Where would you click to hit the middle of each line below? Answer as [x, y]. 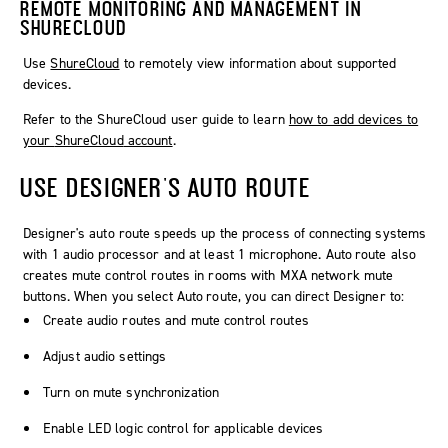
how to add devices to [353, 119]
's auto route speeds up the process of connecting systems [251, 233]
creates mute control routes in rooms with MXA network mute [208, 275]
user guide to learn [227, 119]
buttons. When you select [100, 296]
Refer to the [60, 119]
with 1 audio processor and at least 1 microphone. [174, 254]
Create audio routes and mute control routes [176, 320]
